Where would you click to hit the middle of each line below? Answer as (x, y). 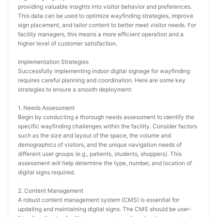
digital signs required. (46, 172)
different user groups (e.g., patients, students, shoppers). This (100, 154)
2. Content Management (51, 191)
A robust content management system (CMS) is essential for (99, 200)
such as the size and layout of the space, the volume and (94, 135)
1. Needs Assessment (46, 108)
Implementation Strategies (53, 62)
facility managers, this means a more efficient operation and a (101, 34)
